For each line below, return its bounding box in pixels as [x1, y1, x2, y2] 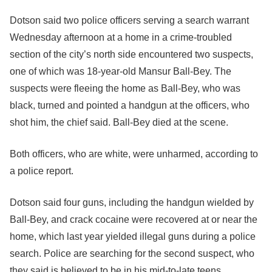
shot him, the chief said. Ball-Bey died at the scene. [10, 117, 228, 127]
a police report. [10, 166, 73, 176]
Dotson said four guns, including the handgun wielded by [10, 197, 254, 208]
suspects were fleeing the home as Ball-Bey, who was [10, 83, 240, 93]
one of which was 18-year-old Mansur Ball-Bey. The [10, 66, 231, 76]
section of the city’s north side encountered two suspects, [10, 49, 253, 59]
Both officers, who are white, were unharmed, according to [10, 149, 258, 159]
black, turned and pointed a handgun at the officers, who [10, 100, 250, 110]
